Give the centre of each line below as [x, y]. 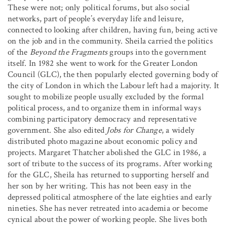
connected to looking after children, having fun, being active [113, 30]
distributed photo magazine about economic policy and [102, 141]
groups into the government [157, 52]
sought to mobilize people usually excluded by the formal [106, 97]
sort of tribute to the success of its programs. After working [110, 163]
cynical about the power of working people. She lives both [108, 219]
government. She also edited [57, 130]
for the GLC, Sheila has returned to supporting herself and [108, 175]
